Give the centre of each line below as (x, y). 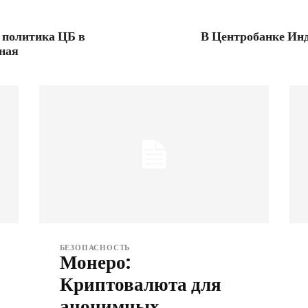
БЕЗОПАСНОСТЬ (95, 247)
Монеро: (95, 262)
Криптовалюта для (140, 284)
